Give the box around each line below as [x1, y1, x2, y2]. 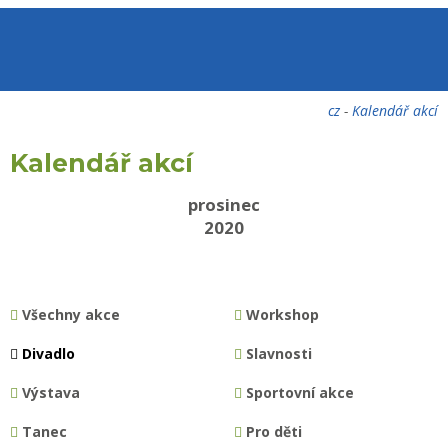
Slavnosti [242, 343, 312, 363]
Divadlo [18, 343, 75, 363]
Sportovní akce [242, 382, 354, 402]
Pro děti [242, 421, 302, 441]
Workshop [242, 304, 319, 324]
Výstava [18, 382, 80, 402]
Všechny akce [18, 304, 120, 324]
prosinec [187, 192, 260, 216]
